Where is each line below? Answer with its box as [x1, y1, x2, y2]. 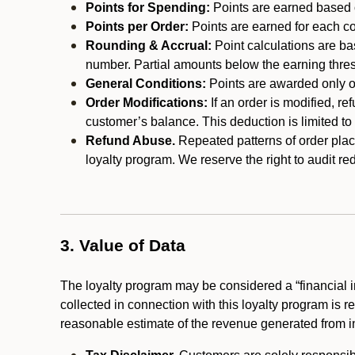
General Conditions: [86, 77, 206, 90]
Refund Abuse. [86, 134, 175, 147]
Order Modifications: [86, 96, 208, 109]
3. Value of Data [60, 236, 185, 255]
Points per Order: [86, 20, 189, 33]
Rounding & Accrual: [86, 39, 215, 52]
